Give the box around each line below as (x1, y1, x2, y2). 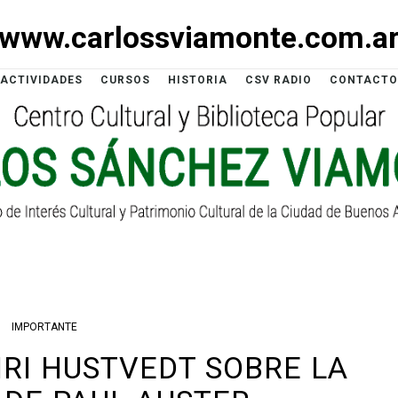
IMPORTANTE (12, 321, 77, 333)
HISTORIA (167, 74, 227, 86)
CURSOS (99, 74, 150, 86)
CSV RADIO (244, 74, 312, 86)
